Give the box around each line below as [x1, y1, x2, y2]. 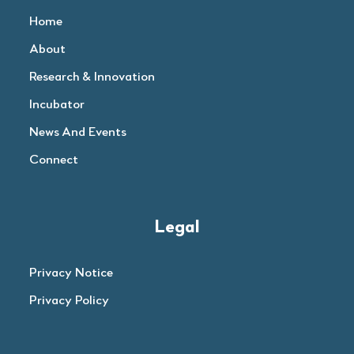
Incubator [29, 97, 85, 111]
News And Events [29, 125, 127, 139]
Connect [29, 153, 79, 167]
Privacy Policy [29, 293, 110, 307]
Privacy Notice [29, 265, 114, 280]
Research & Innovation [29, 70, 156, 84]
